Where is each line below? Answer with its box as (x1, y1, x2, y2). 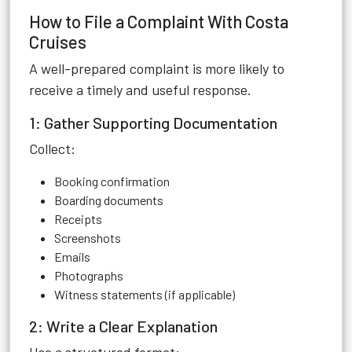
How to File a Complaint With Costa (29, 11, 288, 31)
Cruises (29, 31, 86, 52)
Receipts (54, 211, 102, 226)
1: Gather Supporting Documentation (29, 113, 277, 132)
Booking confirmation (54, 174, 170, 189)
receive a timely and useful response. (29, 81, 251, 98)
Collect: (29, 140, 75, 157)
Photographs (54, 268, 123, 283)
